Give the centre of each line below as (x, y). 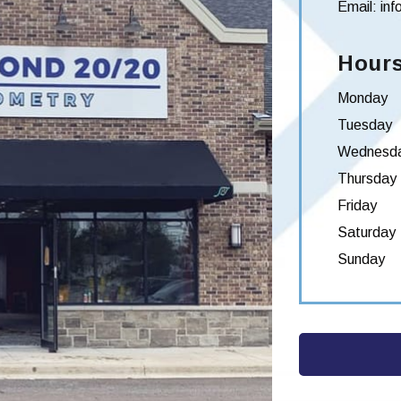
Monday (363, 98)
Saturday (367, 232)
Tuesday (365, 124)
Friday (357, 205)
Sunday (361, 259)
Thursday (367, 178)
